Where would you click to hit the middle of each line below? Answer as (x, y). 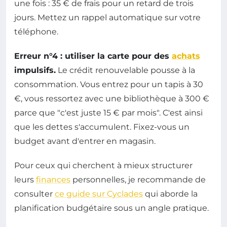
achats (186, 56)
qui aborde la (170, 194)
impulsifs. (35, 70)
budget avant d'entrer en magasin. (85, 141)
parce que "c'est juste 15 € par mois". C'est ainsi (108, 112)
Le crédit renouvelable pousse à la (125, 70)
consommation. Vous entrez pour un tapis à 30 (109, 84)
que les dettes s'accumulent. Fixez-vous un (102, 127)
